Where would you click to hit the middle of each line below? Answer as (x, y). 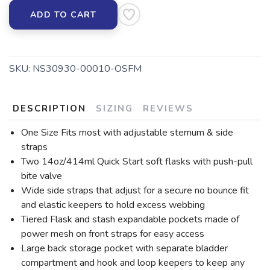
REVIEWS (168, 108)
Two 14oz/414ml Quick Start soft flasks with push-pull (137, 161)
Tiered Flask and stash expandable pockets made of (130, 219)
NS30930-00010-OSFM (87, 68)
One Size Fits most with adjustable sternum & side (127, 132)
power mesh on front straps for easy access (113, 234)
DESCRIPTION (49, 108)
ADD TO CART (63, 14)
